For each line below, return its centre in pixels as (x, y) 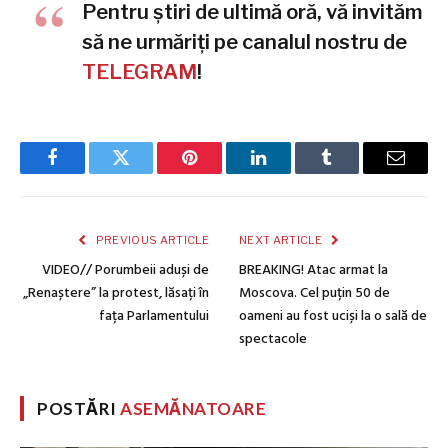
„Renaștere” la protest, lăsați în (116, 294)
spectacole (273, 340)
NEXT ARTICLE (282, 240)
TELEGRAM (139, 72)
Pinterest (220, 172)
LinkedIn (289, 172)
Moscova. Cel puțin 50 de (314, 294)
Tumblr (352, 172)
